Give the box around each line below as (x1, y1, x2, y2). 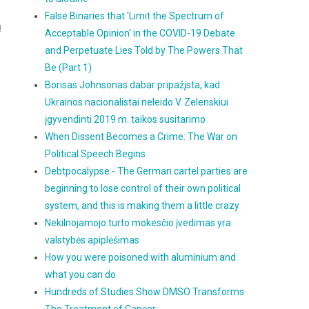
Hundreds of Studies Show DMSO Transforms (45, 286, 245, 297)
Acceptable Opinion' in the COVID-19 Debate (45, 28, 236, 39)
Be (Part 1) (45, 62, 92, 73)
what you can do (45, 269, 117, 280)
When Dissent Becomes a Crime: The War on (45, 131, 238, 142)
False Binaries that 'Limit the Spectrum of (45, 10, 225, 21)
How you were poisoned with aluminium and (45, 252, 237, 263)
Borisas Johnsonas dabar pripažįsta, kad (45, 79, 221, 90)
